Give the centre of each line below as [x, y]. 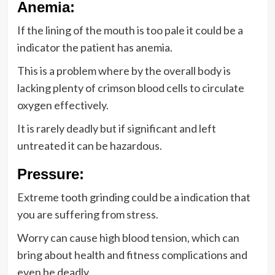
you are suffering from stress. [87, 214]
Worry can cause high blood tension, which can [128, 237]
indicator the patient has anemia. [95, 47]
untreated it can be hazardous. [89, 145]
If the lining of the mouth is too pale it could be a [130, 30]
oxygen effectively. [63, 105]
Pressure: [50, 174]
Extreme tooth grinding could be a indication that [134, 197]
